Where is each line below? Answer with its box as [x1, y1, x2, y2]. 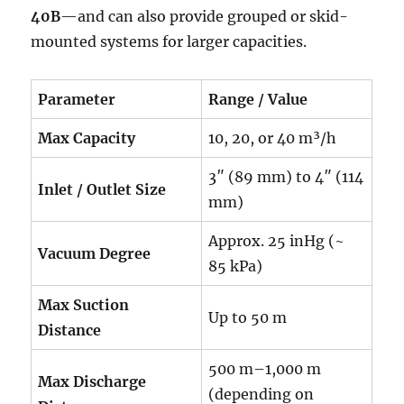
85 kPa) [208, 257, 263, 275]
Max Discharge [38, 372, 147, 390]
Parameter [38, 90, 116, 108]
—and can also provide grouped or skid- [60, 7, 349, 25]
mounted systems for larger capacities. [31, 32, 308, 50]
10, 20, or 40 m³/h [208, 129, 337, 147]
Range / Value [208, 90, 308, 108]
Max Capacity [38, 129, 136, 147]
